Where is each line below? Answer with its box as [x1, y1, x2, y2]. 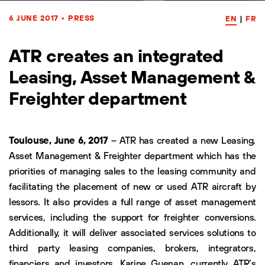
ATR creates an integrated [9, 44, 224, 67]
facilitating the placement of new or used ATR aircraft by [9, 180, 256, 192]
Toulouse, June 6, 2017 [9, 134, 108, 146]
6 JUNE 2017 [9, 12, 61, 22]
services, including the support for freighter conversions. [9, 211, 256, 223]
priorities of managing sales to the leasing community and [9, 164, 256, 177]
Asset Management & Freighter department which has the [9, 149, 256, 161]
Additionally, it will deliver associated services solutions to [9, 226, 256, 238]
